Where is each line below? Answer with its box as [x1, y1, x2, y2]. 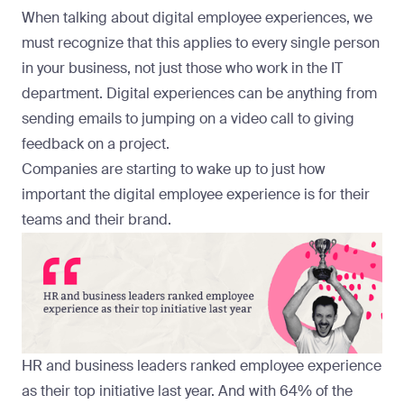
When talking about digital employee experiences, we [22, 8, 372, 28]
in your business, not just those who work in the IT [22, 59, 343, 78]
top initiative [74, 381, 154, 400]
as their [22, 381, 74, 400]
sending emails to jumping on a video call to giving [22, 109, 354, 129]
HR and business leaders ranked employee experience [22, 355, 381, 375]
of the [312, 381, 353, 400]
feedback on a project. [22, 134, 170, 154]
